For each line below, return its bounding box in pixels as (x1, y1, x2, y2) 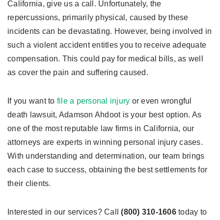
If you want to (7, 97, 57, 106)
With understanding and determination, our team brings (7, 152, 205, 161)
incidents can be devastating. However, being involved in (7, 27, 212, 36)
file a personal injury (56, 97, 130, 106)
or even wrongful (130, 97, 192, 106)
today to (176, 208, 207, 217)
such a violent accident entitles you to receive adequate (7, 41, 206, 50)
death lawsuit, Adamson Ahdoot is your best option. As (7, 110, 202, 119)
